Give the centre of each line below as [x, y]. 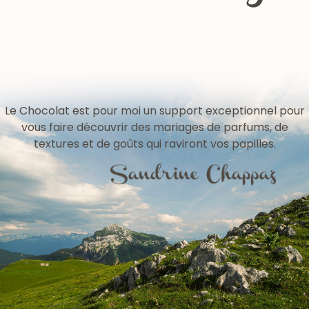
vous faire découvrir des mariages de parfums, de [154, 128]
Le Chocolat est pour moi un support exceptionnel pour [154, 111]
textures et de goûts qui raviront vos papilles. [154, 144]
